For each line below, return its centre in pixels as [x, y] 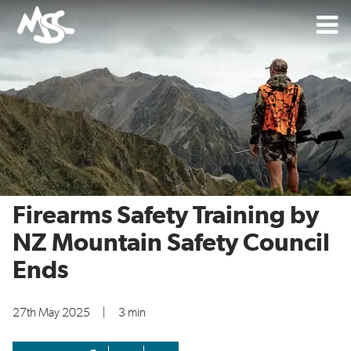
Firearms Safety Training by [166, 215]
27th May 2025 [51, 313]
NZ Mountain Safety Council [171, 243]
